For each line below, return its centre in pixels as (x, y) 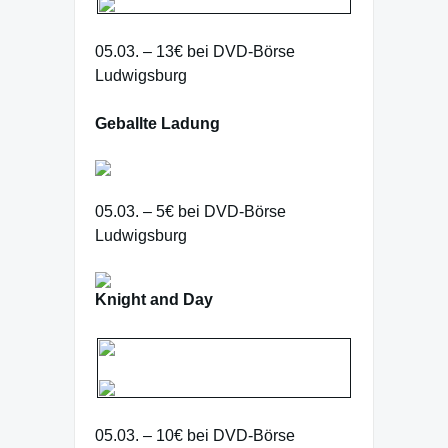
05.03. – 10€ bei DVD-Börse (195, 435)
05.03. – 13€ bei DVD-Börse (195, 51)
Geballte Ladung (157, 123)
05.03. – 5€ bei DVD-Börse (190, 211)
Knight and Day (154, 299)
